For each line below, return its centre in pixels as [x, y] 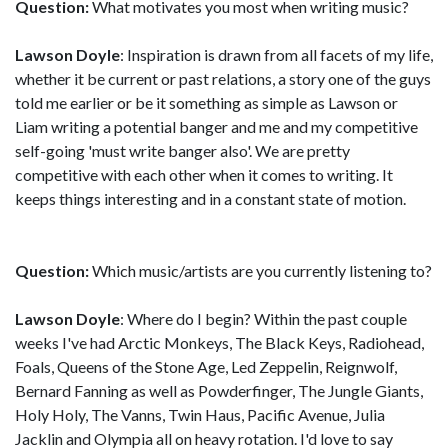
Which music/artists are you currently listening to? [260, 270]
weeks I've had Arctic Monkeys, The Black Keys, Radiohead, [219, 342]
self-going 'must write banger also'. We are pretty [182, 150]
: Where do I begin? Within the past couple [263, 318]
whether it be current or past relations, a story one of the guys [223, 78]
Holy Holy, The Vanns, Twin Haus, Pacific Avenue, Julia [200, 414]
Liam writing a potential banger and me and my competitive [216, 126]
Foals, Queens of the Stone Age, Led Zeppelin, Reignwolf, [206, 366]
